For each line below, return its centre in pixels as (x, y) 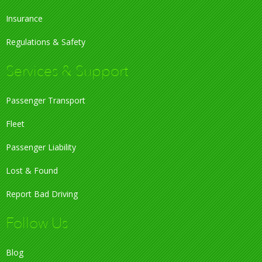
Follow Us (37, 224)
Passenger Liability (41, 147)
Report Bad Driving (42, 194)
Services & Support (67, 72)
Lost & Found (32, 171)
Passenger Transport (46, 101)
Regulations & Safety (46, 42)
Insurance (24, 19)
